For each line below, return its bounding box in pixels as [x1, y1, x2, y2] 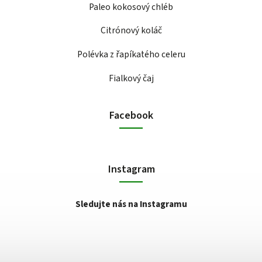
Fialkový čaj [108, 71, 154, 85]
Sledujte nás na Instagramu [75, 198, 187, 211]
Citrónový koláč [100, 24, 162, 37]
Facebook [109, 108, 153, 123]
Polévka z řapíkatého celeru [77, 47, 185, 61]
